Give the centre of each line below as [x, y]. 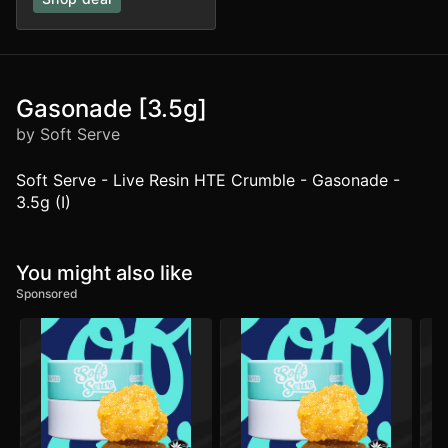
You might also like [104, 273]
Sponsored [47, 294]
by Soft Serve [68, 134]
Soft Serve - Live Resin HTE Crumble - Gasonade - [208, 180]
